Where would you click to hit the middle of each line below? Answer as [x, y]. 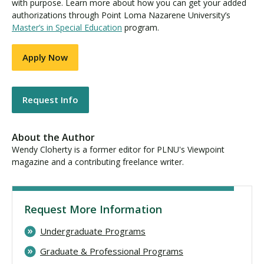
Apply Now [45, 57]
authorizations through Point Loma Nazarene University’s [121, 15]
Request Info [50, 100]
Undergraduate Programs [93, 231]
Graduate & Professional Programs [112, 251]
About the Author [53, 138]
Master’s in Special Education [67, 28]
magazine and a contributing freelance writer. [98, 162]
